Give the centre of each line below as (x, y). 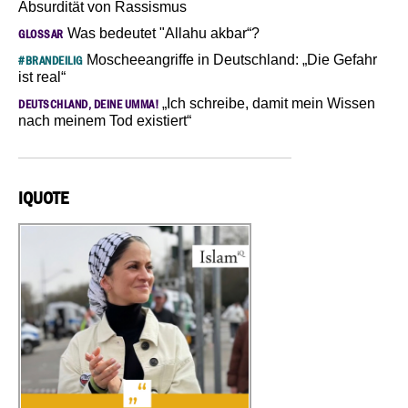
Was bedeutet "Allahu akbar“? (161, 33)
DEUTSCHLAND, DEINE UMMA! (88, 104)
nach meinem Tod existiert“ (105, 120)
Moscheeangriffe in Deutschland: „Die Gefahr (229, 59)
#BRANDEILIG (51, 60)
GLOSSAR (41, 34)
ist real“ (42, 76)
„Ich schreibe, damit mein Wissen (267, 103)
